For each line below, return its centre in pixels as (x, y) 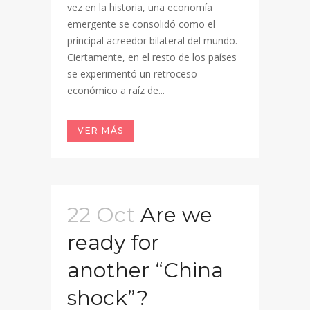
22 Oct (101, 215)
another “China (145, 270)
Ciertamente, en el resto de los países (152, 57)
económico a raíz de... (116, 90)
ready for (113, 243)
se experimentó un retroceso (132, 74)
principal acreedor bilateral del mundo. (152, 40)
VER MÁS (101, 130)
